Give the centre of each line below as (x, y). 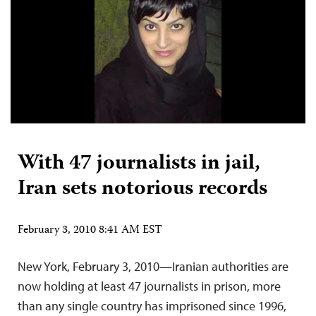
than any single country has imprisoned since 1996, (152, 306)
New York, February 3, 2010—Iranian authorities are (153, 266)
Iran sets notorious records (142, 189)
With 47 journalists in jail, (139, 164)
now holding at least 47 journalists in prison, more (149, 286)
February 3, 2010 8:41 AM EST (90, 231)
